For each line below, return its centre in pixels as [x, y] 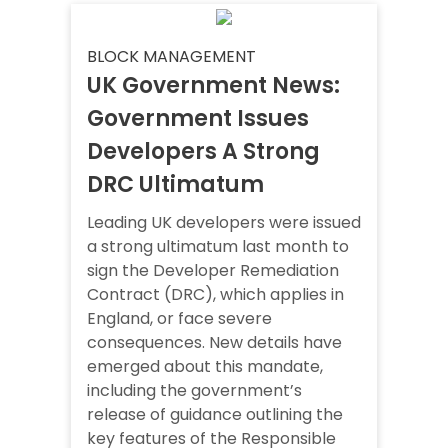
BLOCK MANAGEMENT [171, 57]
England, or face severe [179, 319]
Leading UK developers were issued [224, 223]
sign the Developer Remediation [213, 271]
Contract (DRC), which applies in [215, 295]
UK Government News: [213, 86]
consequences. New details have [214, 343]
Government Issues [198, 119]
